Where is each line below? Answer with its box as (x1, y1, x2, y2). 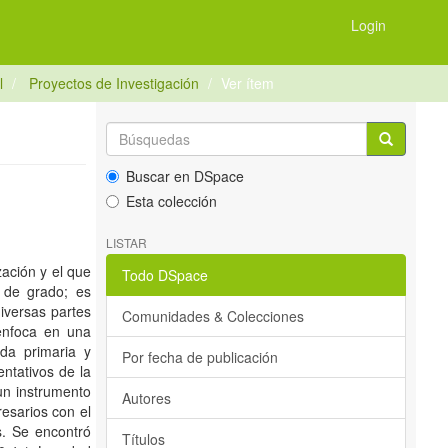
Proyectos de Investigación (29, 73, 199, 93)
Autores (122, 388, 171, 408)
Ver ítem (221, 73, 274, 93)
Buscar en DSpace (126, 166, 244, 186)
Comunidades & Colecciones (122, 306, 304, 326)
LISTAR (106, 234, 147, 251)
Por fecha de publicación (122, 347, 278, 367)
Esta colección (126, 191, 217, 211)
